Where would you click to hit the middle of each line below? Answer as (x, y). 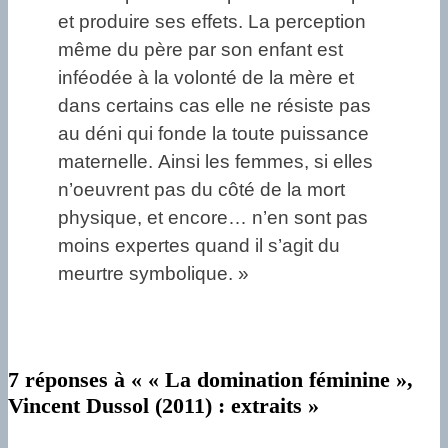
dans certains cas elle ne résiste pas (214, 105)
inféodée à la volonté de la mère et (206, 77)
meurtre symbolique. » (153, 273)
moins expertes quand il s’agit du (199, 245)
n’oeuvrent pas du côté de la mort (201, 189)
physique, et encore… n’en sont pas (213, 217)
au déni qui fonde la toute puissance (213, 133)
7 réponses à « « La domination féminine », (210, 379)
